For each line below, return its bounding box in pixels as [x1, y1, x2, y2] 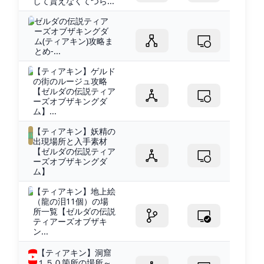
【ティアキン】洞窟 [37, 246, 112, 258]
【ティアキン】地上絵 [33, 185, 116, 197]
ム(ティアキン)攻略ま [34, 35, 114, 47]
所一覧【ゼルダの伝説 [33, 205, 116, 217]
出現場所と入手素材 [33, 135, 108, 147]
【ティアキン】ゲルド [32, 65, 115, 77]
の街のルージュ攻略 [32, 75, 107, 87]
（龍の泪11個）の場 [33, 195, 109, 207]
